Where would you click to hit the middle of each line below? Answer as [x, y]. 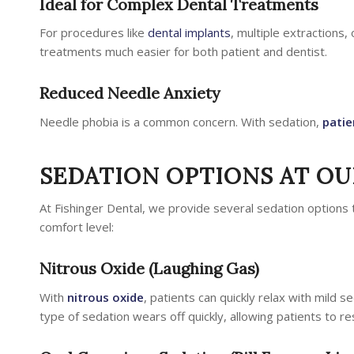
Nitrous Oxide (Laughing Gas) [149, 268]
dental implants [189, 33]
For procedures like [94, 33]
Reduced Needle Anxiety [130, 93]
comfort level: [77, 226]
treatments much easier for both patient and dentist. [183, 52]
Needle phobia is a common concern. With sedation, [181, 122]
